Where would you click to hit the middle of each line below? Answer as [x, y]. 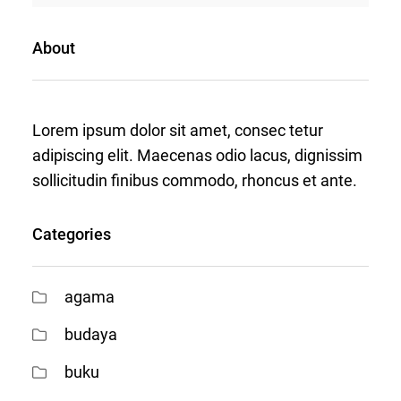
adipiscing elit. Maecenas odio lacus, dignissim [197, 156]
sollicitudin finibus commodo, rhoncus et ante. [195, 181]
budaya [91, 335]
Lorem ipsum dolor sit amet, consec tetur [178, 131]
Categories [72, 235]
